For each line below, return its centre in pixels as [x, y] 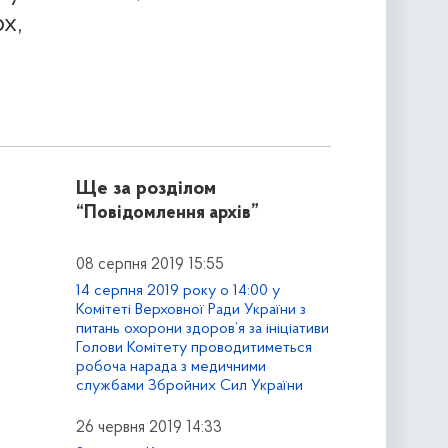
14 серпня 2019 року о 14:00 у [177, 290]
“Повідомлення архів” [167, 214]
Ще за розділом [145, 189]
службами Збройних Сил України [189, 385]
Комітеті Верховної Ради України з [190, 309]
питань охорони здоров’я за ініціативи [202, 328]
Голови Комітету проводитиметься [193, 347]
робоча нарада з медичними [170, 366]
